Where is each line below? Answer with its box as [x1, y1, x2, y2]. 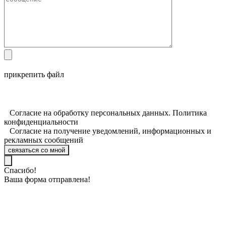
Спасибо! [4, 165, 36, 175]
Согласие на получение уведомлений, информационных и [10, 126, 211, 135]
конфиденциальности [4, 117, 78, 126]
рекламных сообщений [4, 135, 83, 144]
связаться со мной [8, 146, 65, 154]
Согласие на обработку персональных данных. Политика [10, 108, 207, 117]
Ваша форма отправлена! [4, 175, 90, 184]
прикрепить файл [4, 70, 64, 79]
